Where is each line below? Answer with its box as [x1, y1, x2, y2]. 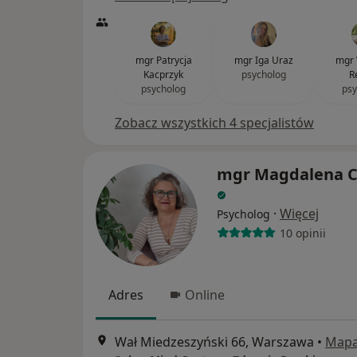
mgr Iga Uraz [234, 53, 293, 67]
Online [185, 286, 225, 304]
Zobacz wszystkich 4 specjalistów [115, 114, 314, 131]
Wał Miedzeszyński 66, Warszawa [115, 333, 314, 351]
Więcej [280, 205, 319, 222]
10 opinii [279, 225, 326, 241]
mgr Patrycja [135, 53, 192, 67]
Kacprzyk [143, 68, 183, 81]
